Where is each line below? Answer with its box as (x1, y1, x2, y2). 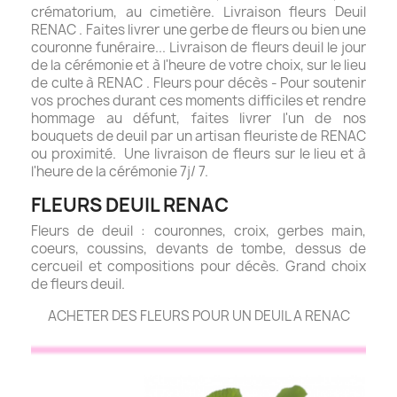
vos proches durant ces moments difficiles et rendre (31, 91, 366, 111)
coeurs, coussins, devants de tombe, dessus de (31, 239, 366, 259)
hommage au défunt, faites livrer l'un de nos (31, 109, 366, 128)
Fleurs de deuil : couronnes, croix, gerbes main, (31, 222, 366, 241)
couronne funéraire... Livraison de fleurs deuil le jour (31, 38, 366, 58)
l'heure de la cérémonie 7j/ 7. (31, 162, 208, 182)
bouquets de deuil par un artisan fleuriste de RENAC (31, 127, 366, 146)
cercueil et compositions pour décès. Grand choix (31, 257, 366, 276)
